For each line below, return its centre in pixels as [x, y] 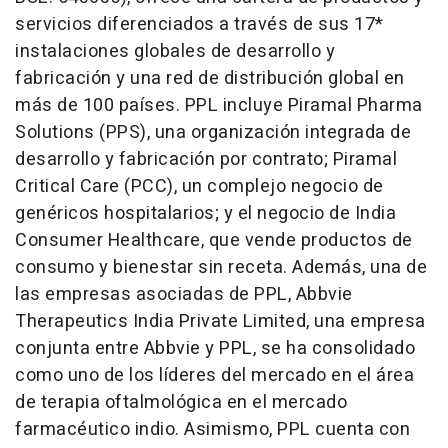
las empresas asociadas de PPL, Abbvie [184, 294]
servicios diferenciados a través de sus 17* [199, 24]
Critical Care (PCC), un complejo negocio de [199, 186]
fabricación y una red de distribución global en [210, 78]
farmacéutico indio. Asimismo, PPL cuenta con [212, 429]
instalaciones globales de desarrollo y [175, 51]
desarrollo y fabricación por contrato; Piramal [206, 159]
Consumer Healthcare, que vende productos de [214, 240]
